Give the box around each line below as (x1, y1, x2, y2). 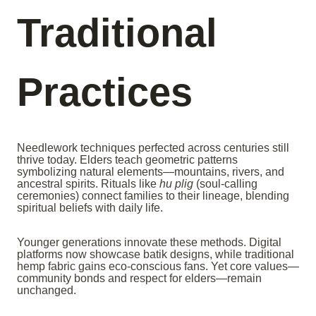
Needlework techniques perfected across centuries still (17, 142, 289, 154)
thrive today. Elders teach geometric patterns (17, 154, 238, 166)
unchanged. (17, 284, 76, 297)
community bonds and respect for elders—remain (17, 272, 262, 285)
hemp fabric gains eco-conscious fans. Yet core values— (17, 260, 299, 273)
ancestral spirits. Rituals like (17, 178, 159, 190)
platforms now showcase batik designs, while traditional (17, 248, 294, 261)
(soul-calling (193, 178, 257, 190)
